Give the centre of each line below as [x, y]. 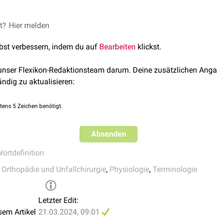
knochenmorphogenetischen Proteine [129, 25]
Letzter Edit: [58, 200]
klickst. [148, 47]
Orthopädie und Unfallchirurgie [54, 169]
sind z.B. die [43, 25]
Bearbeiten [117, 47]
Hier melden [29, 25]
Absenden [108, 134]
